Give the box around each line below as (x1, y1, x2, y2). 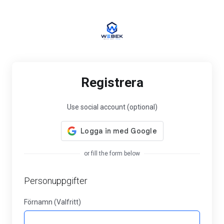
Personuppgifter (24, 175, 87, 186)
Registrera (80, 75, 143, 90)
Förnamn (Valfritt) (24, 198, 81, 206)
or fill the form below (84, 150, 140, 157)
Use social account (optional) (66, 103, 157, 111)
